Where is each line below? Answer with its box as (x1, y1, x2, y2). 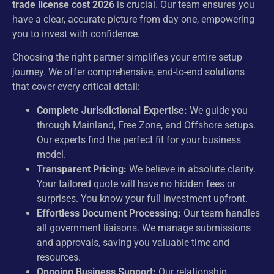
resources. (37, 251, 81, 263)
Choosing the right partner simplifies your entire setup (12, 51, 242, 64)
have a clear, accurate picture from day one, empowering (12, 13, 254, 25)
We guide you (187, 104, 248, 116)
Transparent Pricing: (37, 163, 127, 175)
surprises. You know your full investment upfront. (37, 192, 248, 204)
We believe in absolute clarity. (127, 163, 256, 175)
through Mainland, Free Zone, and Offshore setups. (37, 119, 256, 131)
